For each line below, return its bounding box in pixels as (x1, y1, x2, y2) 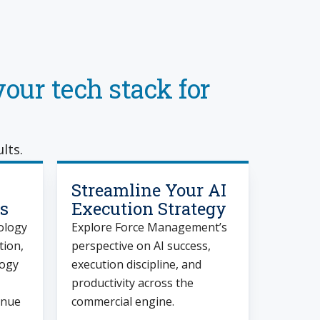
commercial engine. (71, 294, 175, 309)
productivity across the (71, 275, 194, 291)
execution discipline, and (71, 256, 202, 272)
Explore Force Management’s (71, 219, 228, 235)
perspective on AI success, (71, 238, 211, 254)
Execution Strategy (71, 197, 227, 220)
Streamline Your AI (71, 179, 227, 201)
